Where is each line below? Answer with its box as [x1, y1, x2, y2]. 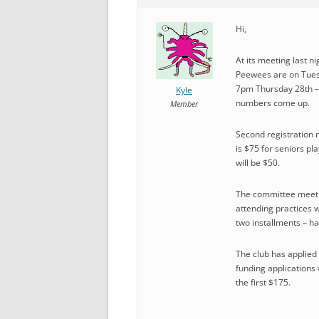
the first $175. [236, 276, 291, 288]
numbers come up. [236, 97, 310, 109]
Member [170, 98, 198, 109]
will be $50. [236, 157, 280, 169]
